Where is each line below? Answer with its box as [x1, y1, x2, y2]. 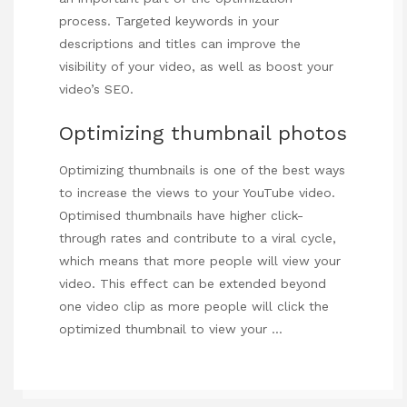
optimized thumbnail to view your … [59, 321, 283, 336]
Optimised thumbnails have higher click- [59, 207, 303, 223]
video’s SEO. [59, 81, 134, 96]
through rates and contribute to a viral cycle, [59, 230, 336, 245]
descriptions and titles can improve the [59, 35, 301, 51]
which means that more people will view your [59, 253, 341, 268]
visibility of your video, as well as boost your [59, 58, 333, 74]
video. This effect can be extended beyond [59, 275, 326, 291]
